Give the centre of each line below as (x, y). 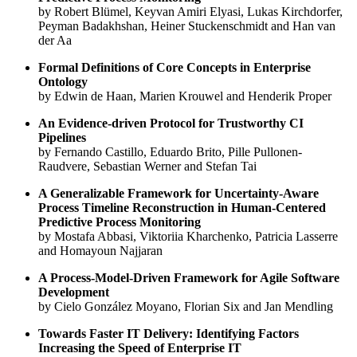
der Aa (55, 40)
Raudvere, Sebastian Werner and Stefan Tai (147, 166)
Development (74, 292)
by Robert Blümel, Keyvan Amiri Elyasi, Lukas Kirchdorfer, (190, 11)
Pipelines (62, 137)
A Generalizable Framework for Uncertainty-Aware (178, 193)
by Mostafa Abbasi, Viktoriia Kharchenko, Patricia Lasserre (188, 236)
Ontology (63, 81)
